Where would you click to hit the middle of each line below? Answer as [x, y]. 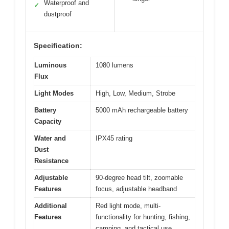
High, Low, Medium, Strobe [135, 94]
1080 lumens [114, 65]
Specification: [58, 46]
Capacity [48, 122]
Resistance [51, 161]
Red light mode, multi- [128, 206]
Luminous [50, 65]
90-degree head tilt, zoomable [139, 178]
